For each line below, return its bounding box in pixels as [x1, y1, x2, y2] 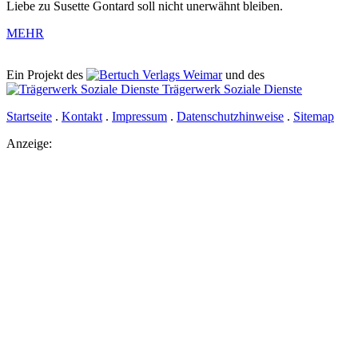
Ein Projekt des [6, 67, 86, 82]
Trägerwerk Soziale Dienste [159, 82, 302, 96]
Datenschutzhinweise [177, 109, 284, 123]
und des [222, 67, 271, 82]
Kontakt [62, 109, 102, 123]
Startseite [6, 109, 52, 123]
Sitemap [293, 109, 334, 123]
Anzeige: [6, 136, 52, 150]
